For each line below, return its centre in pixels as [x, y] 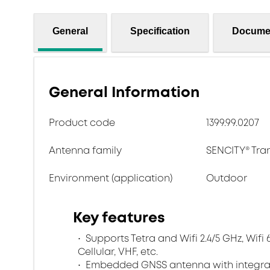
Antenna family [85, 150]
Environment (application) [111, 178]
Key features [119, 218]
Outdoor [227, 178]
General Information [124, 92]
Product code [82, 123]
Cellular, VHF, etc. [118, 252]
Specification [160, 31]
